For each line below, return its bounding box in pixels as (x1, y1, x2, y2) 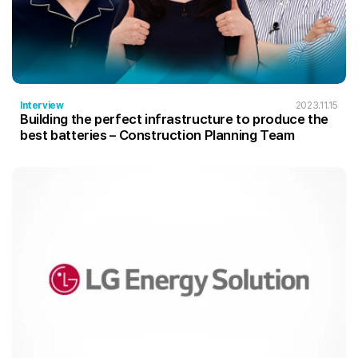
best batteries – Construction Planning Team (118, 127, 295, 144)
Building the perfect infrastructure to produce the (20, 111, 328, 128)
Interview (20, 100, 64, 112)
